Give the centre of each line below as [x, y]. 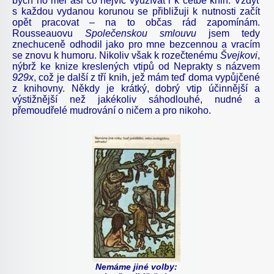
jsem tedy [234, 33]
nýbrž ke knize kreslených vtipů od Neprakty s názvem [136, 66]
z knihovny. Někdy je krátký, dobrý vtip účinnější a [136, 88]
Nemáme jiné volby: [136, 266]
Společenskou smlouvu [147, 33]
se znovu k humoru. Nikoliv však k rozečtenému [116, 55]
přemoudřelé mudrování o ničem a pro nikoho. [112, 110]
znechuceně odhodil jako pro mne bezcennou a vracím [136, 44]
